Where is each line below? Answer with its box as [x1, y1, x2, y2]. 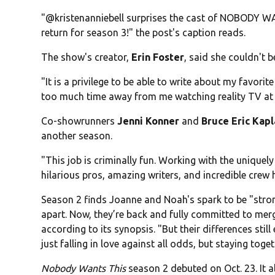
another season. [41, 130, 113, 142]
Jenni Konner [117, 115, 180, 127]
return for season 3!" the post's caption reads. [41, 27, 246, 39]
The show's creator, [41, 52, 132, 63]
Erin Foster [131, 52, 185, 63]
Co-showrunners [41, 115, 118, 127]
